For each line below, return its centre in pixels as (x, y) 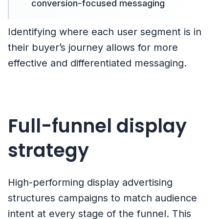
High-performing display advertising (90, 183)
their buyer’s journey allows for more (93, 48)
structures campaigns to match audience (102, 198)
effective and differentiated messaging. (97, 63)
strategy (48, 151)
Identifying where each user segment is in (105, 32)
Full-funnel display (97, 126)
